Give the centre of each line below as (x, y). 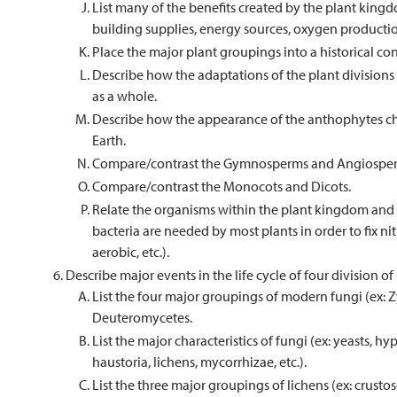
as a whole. (125, 96)
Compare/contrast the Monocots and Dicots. (222, 186)
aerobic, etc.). (131, 252)
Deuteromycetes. (142, 317)
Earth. (109, 140)
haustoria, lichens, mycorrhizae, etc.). (199, 362)
